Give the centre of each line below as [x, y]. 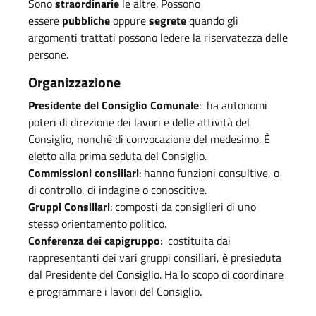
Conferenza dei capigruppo [94, 240]
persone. [48, 54]
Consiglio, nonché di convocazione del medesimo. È [149, 139]
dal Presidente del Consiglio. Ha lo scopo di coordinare [156, 274]
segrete [169, 20]
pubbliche [87, 20]
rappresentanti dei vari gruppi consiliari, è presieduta [155, 257]
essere [45, 20]
